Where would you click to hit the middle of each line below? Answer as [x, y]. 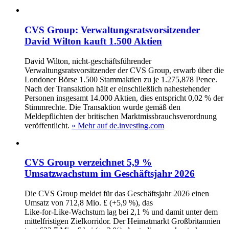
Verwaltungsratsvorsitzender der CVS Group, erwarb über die [124, 70]
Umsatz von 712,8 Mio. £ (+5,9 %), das [89, 203]
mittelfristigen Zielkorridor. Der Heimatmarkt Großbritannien [122, 221]
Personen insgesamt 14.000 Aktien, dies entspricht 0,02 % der [124, 98]
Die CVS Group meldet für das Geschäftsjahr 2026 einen [117, 194]
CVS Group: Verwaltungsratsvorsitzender [112, 30]
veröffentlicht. [47, 125]
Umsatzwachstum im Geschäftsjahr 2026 [110, 174]
